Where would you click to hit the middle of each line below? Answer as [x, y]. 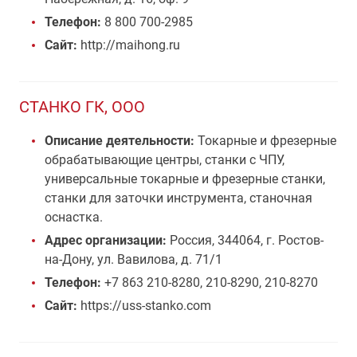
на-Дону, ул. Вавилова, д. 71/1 [133, 259]
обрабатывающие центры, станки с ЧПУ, [165, 160]
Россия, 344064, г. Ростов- [247, 240]
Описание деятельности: [120, 141]
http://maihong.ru [129, 45]
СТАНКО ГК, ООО [82, 107]
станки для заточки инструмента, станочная [178, 198]
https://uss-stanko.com [144, 306]
